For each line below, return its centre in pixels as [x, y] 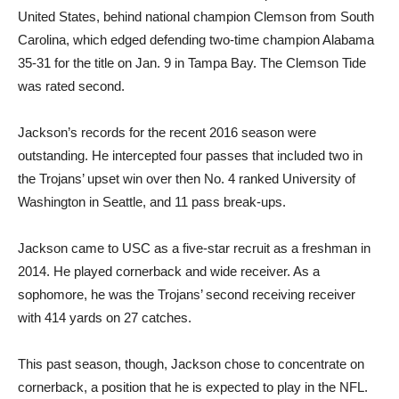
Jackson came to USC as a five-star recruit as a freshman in [194, 248]
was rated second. [71, 85]
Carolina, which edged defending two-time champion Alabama [196, 39]
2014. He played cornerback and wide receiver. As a [169, 271]
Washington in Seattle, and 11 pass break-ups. [152, 201]
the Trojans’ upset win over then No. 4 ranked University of [187, 178]
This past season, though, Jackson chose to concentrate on [191, 363]
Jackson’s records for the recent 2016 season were [167, 132]
